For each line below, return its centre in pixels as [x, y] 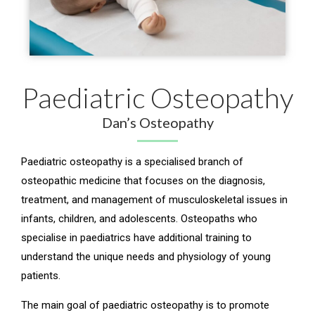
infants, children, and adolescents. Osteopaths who [139, 219]
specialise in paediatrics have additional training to [136, 238]
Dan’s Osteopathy [157, 123]
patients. [41, 276]
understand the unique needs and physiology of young [146, 257]
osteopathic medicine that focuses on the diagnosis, [143, 181]
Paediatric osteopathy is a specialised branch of [132, 162]
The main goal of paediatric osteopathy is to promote [145, 305]
